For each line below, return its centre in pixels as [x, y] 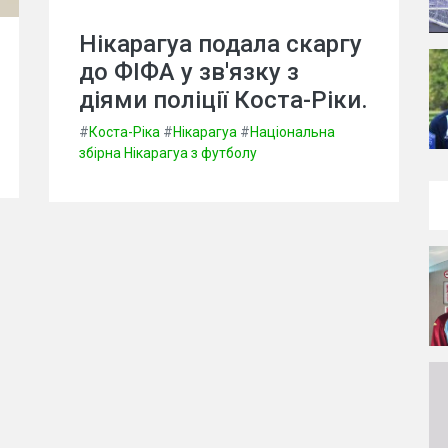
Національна [292, 131]
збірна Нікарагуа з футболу [168, 152]
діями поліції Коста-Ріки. [223, 99]
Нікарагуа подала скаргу [220, 43]
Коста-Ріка [124, 131]
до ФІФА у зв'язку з [189, 71]
